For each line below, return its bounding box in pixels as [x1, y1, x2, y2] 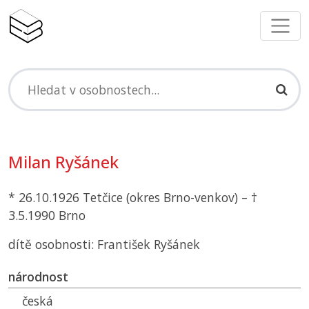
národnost [8, 268, 68, 286]
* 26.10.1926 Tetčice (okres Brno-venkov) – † [8, 189, 257, 206]
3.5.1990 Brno [8, 207, 86, 224]
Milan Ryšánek [8, 151, 119, 174]
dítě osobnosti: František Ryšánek [8, 236, 200, 253]
